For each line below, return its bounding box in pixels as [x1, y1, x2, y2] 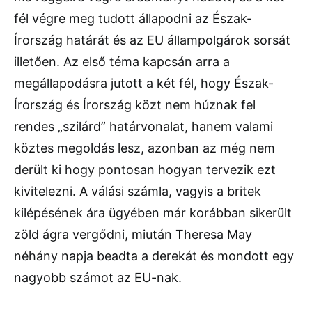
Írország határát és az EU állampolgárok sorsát [14, 33, 290, 48]
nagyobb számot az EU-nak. [14, 270, 182, 286]
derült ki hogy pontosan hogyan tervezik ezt [14, 162, 276, 178]
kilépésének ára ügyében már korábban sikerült [14, 205, 292, 221]
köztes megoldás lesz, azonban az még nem [14, 141, 275, 156]
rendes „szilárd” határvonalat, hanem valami [14, 119, 273, 134]
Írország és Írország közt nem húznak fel [14, 97, 256, 113]
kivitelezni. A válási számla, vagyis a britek [14, 184, 261, 199]
